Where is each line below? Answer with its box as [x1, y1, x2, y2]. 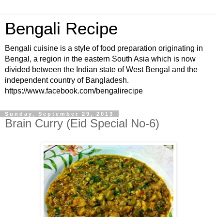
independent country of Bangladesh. [5, 76, 129, 84]
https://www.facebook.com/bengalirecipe [5, 87, 143, 95]
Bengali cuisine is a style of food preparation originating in [5, 44, 203, 52]
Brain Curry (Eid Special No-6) [5, 117, 159, 130]
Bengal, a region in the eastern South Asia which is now [5, 55, 196, 63]
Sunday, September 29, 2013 [5, 111, 114, 117]
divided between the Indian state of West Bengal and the [5, 65, 198, 74]
